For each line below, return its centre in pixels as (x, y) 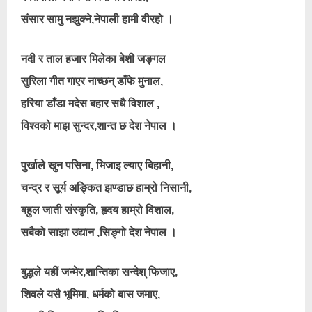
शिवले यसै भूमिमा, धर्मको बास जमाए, (91, 294)
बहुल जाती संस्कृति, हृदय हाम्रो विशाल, (97, 210)
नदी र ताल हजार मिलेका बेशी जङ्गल (93, 59)
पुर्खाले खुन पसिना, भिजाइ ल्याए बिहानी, (97, 165)
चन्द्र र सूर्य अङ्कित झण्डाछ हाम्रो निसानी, (106, 188)
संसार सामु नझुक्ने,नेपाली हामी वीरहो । (97, 19)
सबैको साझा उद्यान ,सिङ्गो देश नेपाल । (99, 232)
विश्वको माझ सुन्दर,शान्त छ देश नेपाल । (99, 126)
